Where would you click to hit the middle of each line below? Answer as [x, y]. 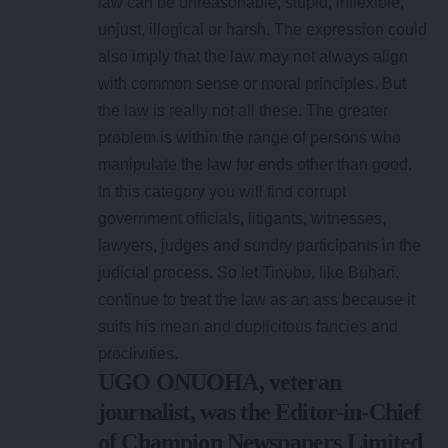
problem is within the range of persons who [249, 138]
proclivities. [138, 354]
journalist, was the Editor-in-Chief [259, 412]
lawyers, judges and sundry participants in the [259, 246]
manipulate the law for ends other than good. [255, 165]
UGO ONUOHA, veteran [219, 382]
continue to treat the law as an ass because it [256, 300]
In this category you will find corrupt [222, 192]
